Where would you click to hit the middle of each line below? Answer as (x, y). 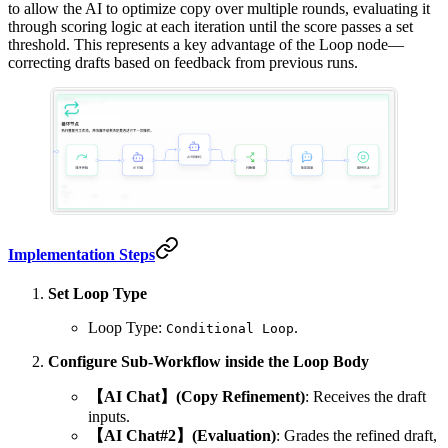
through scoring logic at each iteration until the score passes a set (210, 27)
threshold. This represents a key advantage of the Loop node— (206, 45)
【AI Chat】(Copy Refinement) (196, 396)
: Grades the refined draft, (356, 435)
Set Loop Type (97, 293)
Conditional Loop (230, 328)
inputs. (109, 416)
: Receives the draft (365, 396)
